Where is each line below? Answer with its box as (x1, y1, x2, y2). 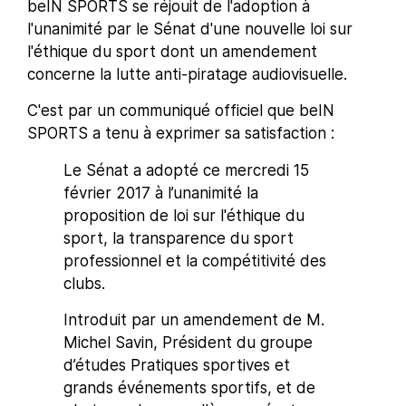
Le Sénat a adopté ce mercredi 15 (63, 161, 309, 180)
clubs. (63, 275, 105, 294)
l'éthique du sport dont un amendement (27, 43, 317, 62)
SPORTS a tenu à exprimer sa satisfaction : (27, 124, 334, 143)
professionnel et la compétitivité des (63, 252, 326, 271)
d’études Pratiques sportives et (63, 356, 290, 375)
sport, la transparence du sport (63, 229, 294, 248)
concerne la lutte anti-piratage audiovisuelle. (27, 65, 347, 84)
